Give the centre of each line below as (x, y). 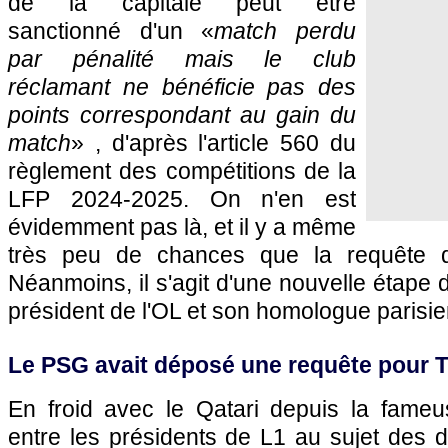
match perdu (285, 31)
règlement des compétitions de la (182, 171)
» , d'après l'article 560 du (213, 143)
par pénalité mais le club (182, 59)
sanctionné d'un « (111, 31)
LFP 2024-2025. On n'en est (182, 199)
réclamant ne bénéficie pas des (182, 87)
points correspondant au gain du (182, 115)
